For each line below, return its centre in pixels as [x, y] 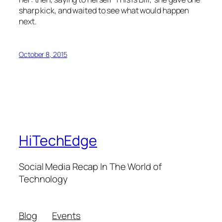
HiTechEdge [58, 141]
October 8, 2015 [43, 55]
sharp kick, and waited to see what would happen [104, 10]
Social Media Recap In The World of [90, 166]
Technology [44, 179]
